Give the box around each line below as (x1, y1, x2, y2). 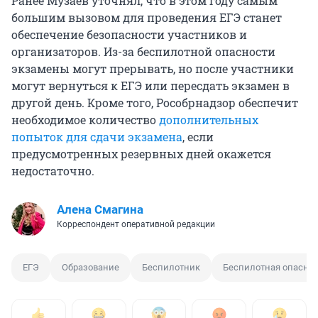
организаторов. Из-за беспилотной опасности (11, 44, 275, 60)
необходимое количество (11, 112, 159, 128)
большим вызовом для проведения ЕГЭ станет (11, 10, 282, 26)
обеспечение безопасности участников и (11, 27, 247, 43)
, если (182, 129, 214, 145)
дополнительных (159, 112, 258, 128)
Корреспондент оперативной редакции (57, 219, 215, 230)
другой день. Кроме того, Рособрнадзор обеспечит (11, 95, 298, 111)
